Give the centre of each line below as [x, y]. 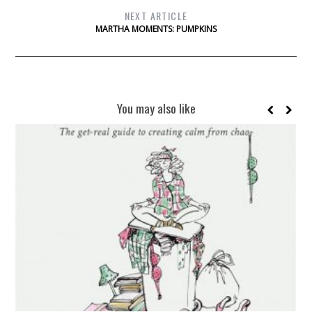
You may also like [156, 108]
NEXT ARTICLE [156, 16]
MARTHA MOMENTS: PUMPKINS [156, 29]
